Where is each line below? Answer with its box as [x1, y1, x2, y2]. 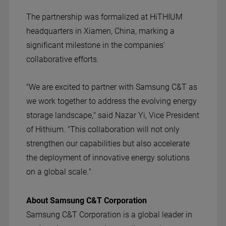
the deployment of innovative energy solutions [26, 152, 190, 162]
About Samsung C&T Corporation [26, 195, 147, 205]
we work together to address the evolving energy [26, 96, 197, 106]
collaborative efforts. [26, 54, 99, 64]
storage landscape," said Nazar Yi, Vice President [26, 110, 199, 120]
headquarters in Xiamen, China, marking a [26, 26, 175, 36]
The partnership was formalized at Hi [26, 12, 157, 22]
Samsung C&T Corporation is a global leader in [26, 209, 192, 219]
